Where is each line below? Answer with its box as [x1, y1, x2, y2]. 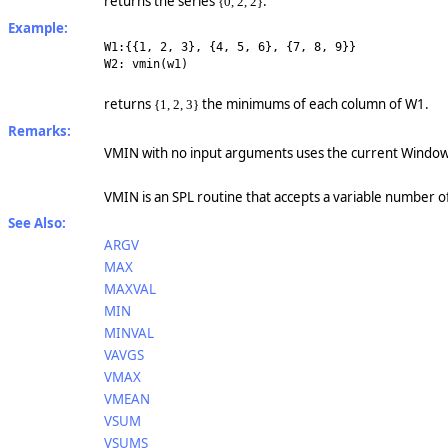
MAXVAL [104, 280, 156, 299]
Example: [8, 19, 68, 38]
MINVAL [104, 324, 154, 343]
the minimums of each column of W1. [199, 95, 429, 114]
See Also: [8, 214, 66, 233]
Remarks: [8, 122, 71, 141]
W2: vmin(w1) [104, 56, 188, 71]
